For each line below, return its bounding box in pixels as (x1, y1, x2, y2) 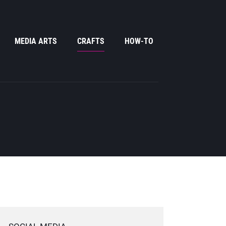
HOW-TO (125, 36, 153, 46)
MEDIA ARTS (15, 36, 57, 46)
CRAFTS (77, 36, 104, 46)
